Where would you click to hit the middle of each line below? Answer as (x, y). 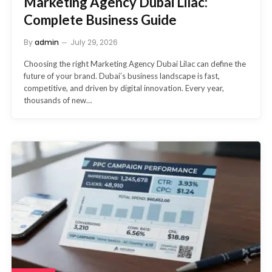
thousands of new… (58, 100)
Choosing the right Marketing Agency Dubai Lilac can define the (135, 64)
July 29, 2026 (94, 42)
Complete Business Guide (100, 20)
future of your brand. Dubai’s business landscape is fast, (122, 76)
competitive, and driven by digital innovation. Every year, (124, 88)
